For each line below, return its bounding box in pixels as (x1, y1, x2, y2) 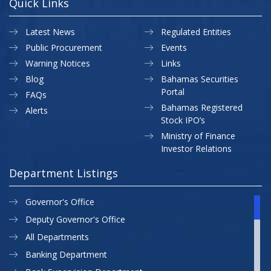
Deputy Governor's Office (25, 214, 125, 226)
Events (161, 42, 187, 54)
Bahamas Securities (161, 73, 238, 85)
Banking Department (25, 249, 107, 261)
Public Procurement (25, 42, 102, 54)
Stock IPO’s (161, 114, 205, 126)
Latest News (25, 26, 75, 38)
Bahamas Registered (161, 102, 243, 114)
